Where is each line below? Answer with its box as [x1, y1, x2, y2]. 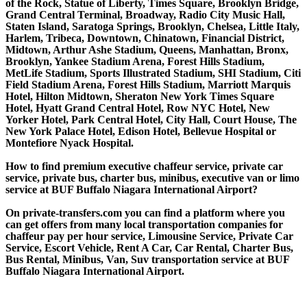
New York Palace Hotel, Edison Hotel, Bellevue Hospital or [5, 125, 276, 137]
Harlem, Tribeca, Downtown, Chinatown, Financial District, [5, 32, 284, 44]
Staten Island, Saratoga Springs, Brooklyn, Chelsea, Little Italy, [5, 20, 299, 32]
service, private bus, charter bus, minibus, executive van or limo [5, 171, 299, 184]
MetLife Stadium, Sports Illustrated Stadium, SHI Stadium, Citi [5, 66, 301, 79]
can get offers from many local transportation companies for [5, 218, 283, 230]
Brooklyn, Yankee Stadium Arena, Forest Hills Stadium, [5, 55, 265, 67]
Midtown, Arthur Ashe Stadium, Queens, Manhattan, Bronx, [5, 43, 288, 56]
